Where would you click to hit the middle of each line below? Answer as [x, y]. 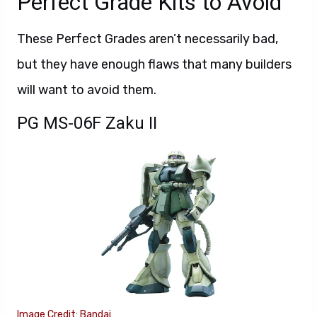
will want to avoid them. [87, 90]
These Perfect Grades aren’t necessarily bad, [148, 39]
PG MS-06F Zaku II [87, 123]
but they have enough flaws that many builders [154, 64]
